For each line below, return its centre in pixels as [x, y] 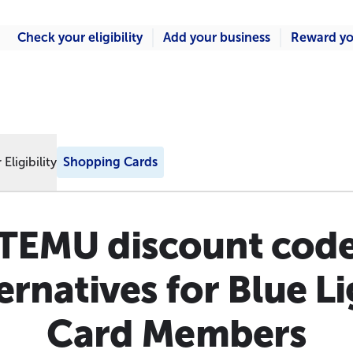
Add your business [217, 37]
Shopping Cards [110, 162]
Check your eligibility [80, 37]
